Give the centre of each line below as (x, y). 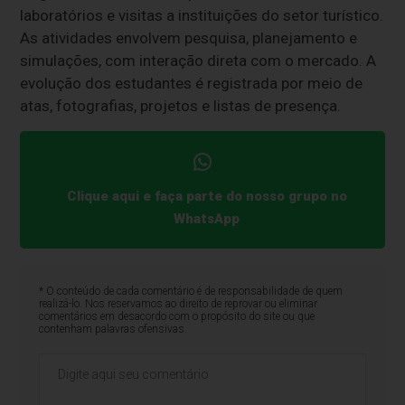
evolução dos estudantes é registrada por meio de (192, 84)
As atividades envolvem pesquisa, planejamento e (189, 38)
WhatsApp (207, 218)
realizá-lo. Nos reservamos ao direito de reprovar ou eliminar (178, 303)
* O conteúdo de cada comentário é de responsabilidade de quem (190, 291)
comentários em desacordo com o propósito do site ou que (176, 316)
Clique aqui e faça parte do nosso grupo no (207, 196)
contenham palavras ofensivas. (113, 329)
